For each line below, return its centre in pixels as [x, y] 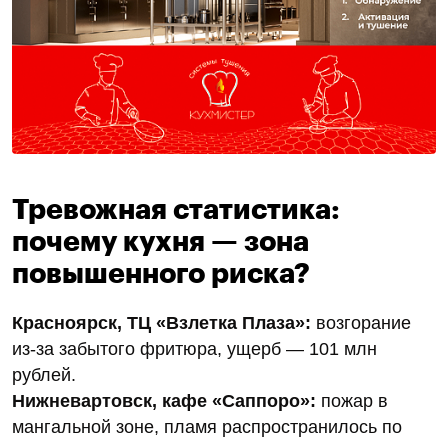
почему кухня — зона [160, 241]
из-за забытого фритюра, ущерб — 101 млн [194, 348]
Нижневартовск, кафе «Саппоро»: [164, 400]
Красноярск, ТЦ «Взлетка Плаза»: [161, 322]
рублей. [44, 374]
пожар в [352, 400]
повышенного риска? [161, 273]
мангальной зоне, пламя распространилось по [207, 426]
